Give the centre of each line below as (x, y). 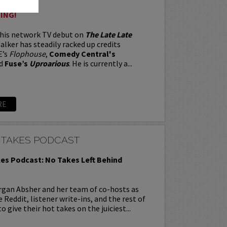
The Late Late (108, 34)
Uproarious (49, 63)
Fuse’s (17, 63)
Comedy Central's (82, 53)
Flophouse (27, 53)
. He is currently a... (100, 63)
